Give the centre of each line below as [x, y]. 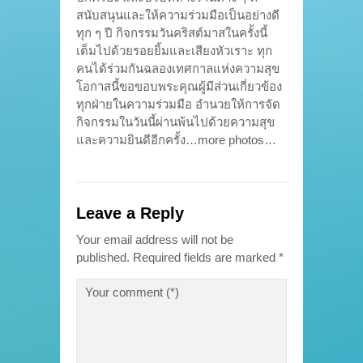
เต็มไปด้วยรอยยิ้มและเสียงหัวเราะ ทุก [174, 50]
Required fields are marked [204, 257]
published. [103, 257]
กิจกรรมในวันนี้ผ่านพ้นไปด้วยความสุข [175, 122]
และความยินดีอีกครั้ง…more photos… [176, 139]
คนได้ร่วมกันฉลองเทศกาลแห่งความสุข [178, 68]
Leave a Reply [130, 213]
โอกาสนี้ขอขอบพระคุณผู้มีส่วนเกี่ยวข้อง [179, 86]
